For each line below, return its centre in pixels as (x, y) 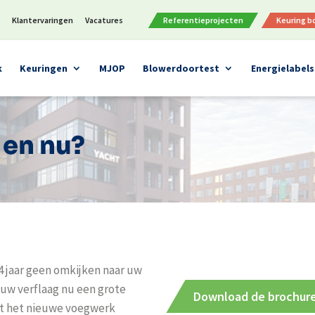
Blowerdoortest (181, 68)
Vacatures (104, 20)
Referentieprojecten (204, 20)
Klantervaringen (43, 20)
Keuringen (44, 68)
